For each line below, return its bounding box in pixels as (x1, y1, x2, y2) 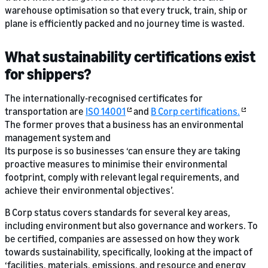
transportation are (5, 105, 86, 118)
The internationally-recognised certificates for (5, 92, 203, 105)
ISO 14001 (86, 105, 126, 118)
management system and (5, 132, 111, 144)
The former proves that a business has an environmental (5, 118, 243, 131)
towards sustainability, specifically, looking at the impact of (5, 246, 252, 258)
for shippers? (5, 65, 92, 84)
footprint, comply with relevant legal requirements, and (5, 171, 239, 184)
